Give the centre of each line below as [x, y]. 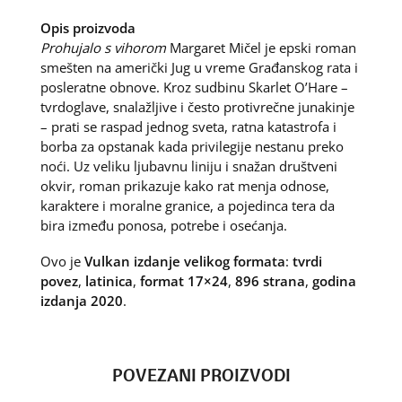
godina [334, 281]
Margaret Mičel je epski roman [261, 48]
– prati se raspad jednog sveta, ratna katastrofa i [188, 127]
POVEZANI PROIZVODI [201, 375]
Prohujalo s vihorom [103, 48]
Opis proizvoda [88, 28]
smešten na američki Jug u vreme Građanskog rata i [199, 68]
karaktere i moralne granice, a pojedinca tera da [188, 206]
